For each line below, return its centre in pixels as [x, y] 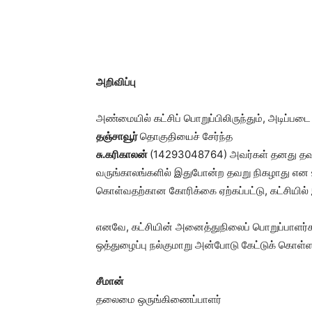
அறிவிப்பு [116, 82]
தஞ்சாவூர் [118, 136]
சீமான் [110, 281]
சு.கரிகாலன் [123, 154]
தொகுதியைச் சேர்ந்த [186, 136]
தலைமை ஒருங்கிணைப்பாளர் [159, 299]
